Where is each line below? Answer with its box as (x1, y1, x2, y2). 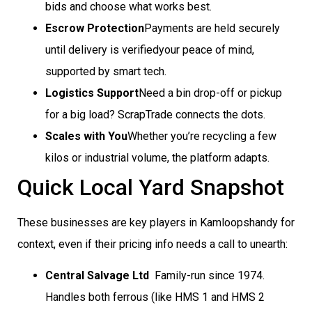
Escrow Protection (45, 21, 144, 35)
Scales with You (45, 129, 127, 143)
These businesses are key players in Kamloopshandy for (17, 215, 295, 229)
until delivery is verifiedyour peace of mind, (45, 42, 254, 56)
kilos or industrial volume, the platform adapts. (45, 150, 270, 164)
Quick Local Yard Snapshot (17, 173, 284, 201)
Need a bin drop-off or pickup (139, 86, 282, 100)
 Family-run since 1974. (149, 268, 265, 282)
